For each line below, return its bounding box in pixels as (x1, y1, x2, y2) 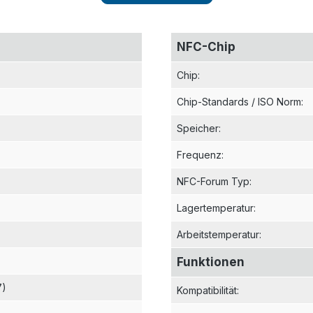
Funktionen (177, 254, 245, 269)
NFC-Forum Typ (177, 175, 249, 187)
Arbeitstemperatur (177, 228, 259, 240)
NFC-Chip (177, 39, 235, 54)
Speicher (177, 122, 219, 134)
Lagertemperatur (177, 201, 254, 214)
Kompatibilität (177, 284, 237, 296)
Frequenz (177, 148, 221, 161)
